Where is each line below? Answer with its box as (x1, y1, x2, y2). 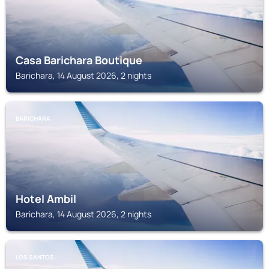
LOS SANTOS (16, 253, 54, 261)
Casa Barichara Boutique (16, 53, 142, 67)
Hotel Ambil (16, 192, 76, 206)
